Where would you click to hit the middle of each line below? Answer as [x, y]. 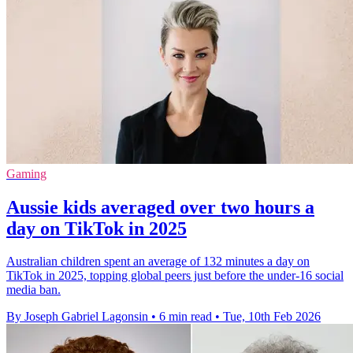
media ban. [33, 290]
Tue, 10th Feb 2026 [272, 317]
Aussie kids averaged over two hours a [160, 207]
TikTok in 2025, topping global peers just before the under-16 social [175, 276]
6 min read [186, 317]
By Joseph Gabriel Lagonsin [77, 317]
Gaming [26, 173]
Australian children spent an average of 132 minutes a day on [158, 262]
